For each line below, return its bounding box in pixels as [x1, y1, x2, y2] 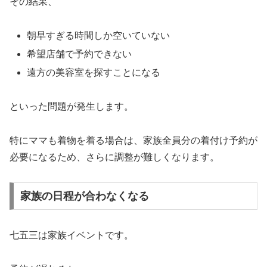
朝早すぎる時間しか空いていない [27, 30, 170, 41]
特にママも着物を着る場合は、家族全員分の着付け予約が [10, 135, 257, 145]
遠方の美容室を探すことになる [27, 67, 161, 78]
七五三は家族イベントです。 [10, 230, 133, 241]
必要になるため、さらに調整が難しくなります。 [10, 151, 219, 162]
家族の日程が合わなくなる [20, 190, 149, 203]
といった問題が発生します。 [10, 101, 133, 111]
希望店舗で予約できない [27, 48, 132, 59]
